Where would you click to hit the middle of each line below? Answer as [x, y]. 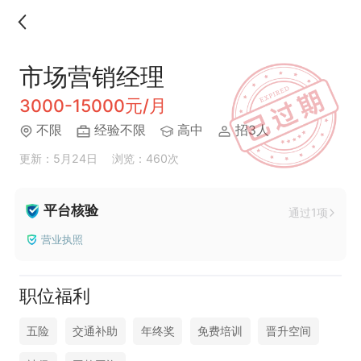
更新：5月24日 [58, 158]
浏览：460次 [145, 158]
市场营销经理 [91, 77]
